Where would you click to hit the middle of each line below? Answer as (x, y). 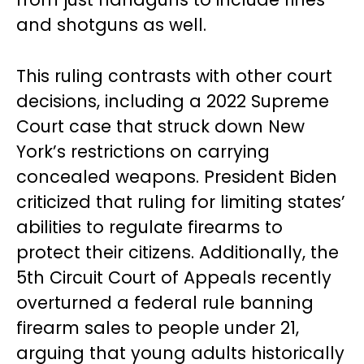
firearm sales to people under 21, (158, 328)
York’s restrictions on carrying (143, 152)
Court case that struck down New (160, 126)
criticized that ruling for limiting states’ (181, 202)
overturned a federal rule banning (165, 303)
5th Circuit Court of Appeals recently (174, 277)
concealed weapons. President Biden (177, 177)
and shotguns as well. (111, 25)
